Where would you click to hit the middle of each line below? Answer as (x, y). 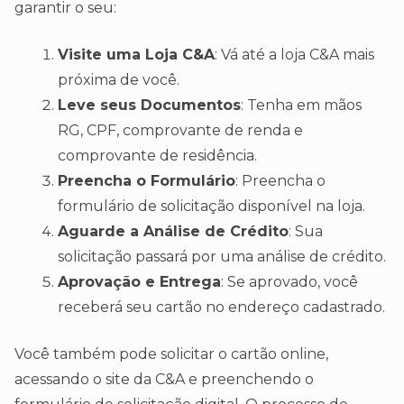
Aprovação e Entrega (139, 282)
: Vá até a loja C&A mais (294, 55)
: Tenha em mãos (301, 106)
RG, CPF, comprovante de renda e (180, 131)
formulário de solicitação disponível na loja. (211, 207)
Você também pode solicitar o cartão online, (171, 354)
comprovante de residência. (157, 156)
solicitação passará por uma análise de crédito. (222, 257)
